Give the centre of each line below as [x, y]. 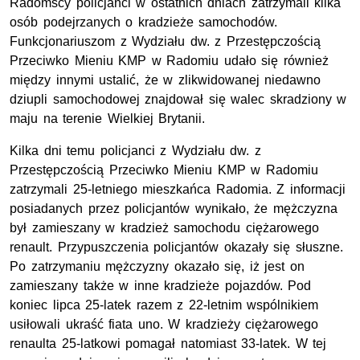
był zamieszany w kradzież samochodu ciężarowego [164, 228]
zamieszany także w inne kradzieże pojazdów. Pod [161, 286]
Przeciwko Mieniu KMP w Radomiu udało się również [169, 61]
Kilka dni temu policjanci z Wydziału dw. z [135, 151]
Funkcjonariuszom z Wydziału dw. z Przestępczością [165, 42]
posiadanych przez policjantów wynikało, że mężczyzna [174, 209]
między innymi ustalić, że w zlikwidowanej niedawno [166, 80]
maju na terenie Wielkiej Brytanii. [108, 119]
